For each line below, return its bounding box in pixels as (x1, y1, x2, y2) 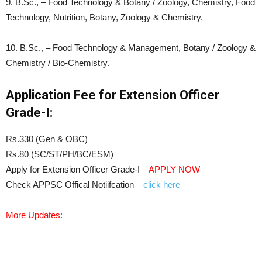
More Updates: (6, 209, 63, 220)
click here (143, 179, 180, 189)
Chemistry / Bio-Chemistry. (6, 57, 109, 68)
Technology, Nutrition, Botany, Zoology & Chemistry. (6, 12, 203, 22)
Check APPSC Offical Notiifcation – (6, 179, 143, 189)
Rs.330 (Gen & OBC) (6, 133, 88, 144)
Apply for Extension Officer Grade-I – (6, 164, 149, 174)
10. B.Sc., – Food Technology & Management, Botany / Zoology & (6, 42, 256, 53)
